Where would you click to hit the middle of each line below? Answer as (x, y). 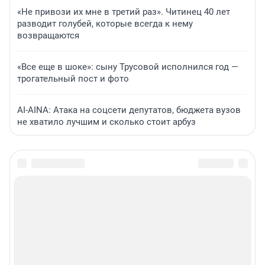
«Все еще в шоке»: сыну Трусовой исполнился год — (128, 67)
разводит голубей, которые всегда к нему (105, 24)
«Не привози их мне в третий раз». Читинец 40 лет (124, 12)
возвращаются (48, 36)
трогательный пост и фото (73, 79)
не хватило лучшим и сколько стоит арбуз (106, 122)
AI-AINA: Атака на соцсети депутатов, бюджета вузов (129, 110)
